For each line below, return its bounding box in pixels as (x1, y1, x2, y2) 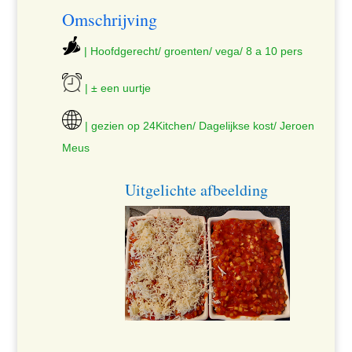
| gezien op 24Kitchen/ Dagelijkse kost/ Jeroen (81, 119, 314, 133)
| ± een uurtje (81, 82, 151, 95)
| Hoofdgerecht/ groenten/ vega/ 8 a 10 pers (80, 45, 302, 57)
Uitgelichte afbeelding (124, 179, 268, 201)
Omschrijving (61, 8, 157, 31)
